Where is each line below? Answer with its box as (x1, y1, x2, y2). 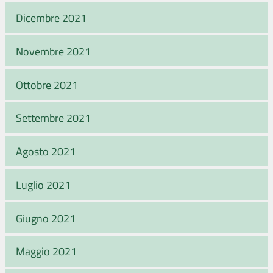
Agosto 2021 (16, 144, 76, 159)
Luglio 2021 (16, 177, 71, 192)
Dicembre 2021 (16, 10, 87, 25)
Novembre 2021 (16, 43, 91, 58)
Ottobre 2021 (16, 77, 78, 92)
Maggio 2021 (16, 244, 77, 259)
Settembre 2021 (16, 110, 91, 126)
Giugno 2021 (16, 210, 76, 225)
